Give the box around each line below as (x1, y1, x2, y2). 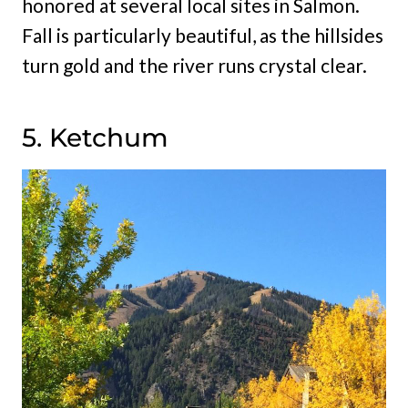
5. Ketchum (22, 122, 168, 154)
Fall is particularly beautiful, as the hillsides (22, 24, 383, 47)
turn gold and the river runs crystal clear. (22, 54, 367, 77)
